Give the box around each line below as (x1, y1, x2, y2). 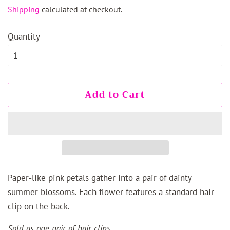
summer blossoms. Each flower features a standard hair (8, 186, 214, 198)
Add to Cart (85, 87, 145, 103)
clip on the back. (8, 201, 70, 213)
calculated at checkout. (40, 4, 122, 15)
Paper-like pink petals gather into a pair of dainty (8, 172, 191, 184)
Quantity (8, 31, 40, 43)
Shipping (8, 4, 40, 15)
